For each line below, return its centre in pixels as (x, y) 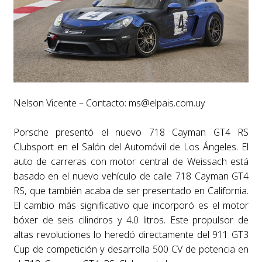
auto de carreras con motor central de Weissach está (131, 162)
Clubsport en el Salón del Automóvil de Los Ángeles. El (131, 147)
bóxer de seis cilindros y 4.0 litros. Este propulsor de (131, 220)
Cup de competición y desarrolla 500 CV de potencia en (131, 249)
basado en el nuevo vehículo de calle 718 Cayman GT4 (131, 176)
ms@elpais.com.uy (167, 103)
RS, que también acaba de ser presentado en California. (131, 191)
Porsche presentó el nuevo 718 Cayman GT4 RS (131, 132)
